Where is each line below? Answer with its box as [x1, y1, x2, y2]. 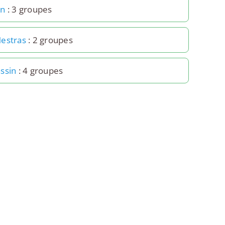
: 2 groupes [26, 34, 73, 46]
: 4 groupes [16, 64, 63, 76]
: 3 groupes [5, 3, 52, 15]
